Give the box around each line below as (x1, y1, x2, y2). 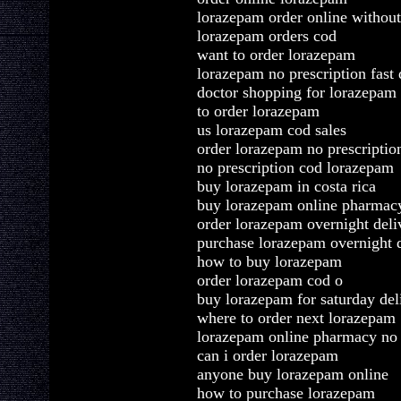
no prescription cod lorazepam (197, 158, 394, 176)
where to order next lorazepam (197, 309, 396, 327)
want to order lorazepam (197, 46, 355, 64)
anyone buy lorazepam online (197, 365, 388, 383)
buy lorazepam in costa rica (197, 177, 376, 195)
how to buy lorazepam (197, 252, 342, 270)
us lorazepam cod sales (197, 121, 346, 139)
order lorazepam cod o (197, 271, 343, 289)
